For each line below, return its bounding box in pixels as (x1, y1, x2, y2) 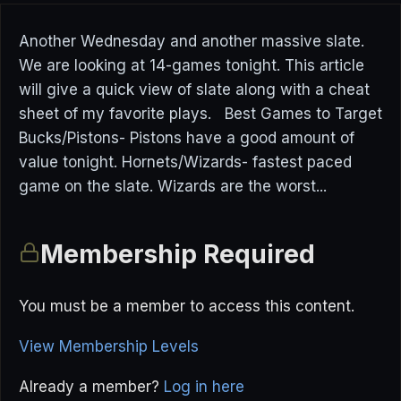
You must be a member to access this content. (19, 297, 354, 316)
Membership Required (40, 239, 315, 269)
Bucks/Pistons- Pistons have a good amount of (19, 129, 354, 147)
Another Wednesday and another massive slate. (19, 32, 364, 50)
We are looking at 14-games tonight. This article (19, 56, 364, 74)
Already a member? (19, 378, 164, 397)
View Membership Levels (19, 337, 199, 356)
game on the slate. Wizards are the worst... (19, 177, 327, 195)
